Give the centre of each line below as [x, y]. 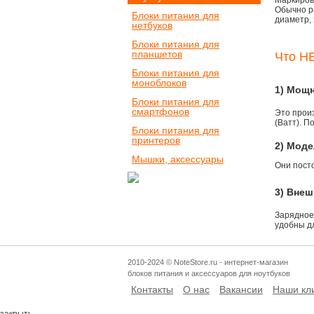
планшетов [157, 54]
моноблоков [159, 83]
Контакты [152, 289]
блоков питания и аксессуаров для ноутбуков [209, 273]
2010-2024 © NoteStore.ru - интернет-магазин [208, 262]
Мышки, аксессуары [178, 159]
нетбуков [152, 25]
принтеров [156, 140]
